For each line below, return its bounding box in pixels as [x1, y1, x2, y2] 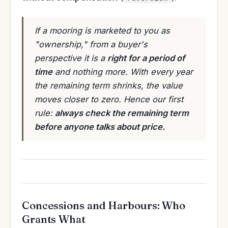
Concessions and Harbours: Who [22, 198, 185, 212]
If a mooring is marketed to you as [35, 25, 170, 36]
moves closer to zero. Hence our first [35, 94, 183, 104]
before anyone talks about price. [35, 121, 165, 132]
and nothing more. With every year [52, 66, 193, 77]
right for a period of [107, 52, 185, 63]
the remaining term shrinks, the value [35, 80, 183, 91]
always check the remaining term [55, 107, 189, 118]
